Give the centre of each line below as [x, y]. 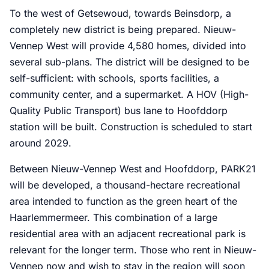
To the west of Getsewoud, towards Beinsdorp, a [120, 13]
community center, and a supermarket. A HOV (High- [129, 94]
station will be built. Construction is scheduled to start [131, 126]
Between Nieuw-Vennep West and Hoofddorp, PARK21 [133, 168]
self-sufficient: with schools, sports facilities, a [114, 78]
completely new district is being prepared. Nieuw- [123, 29]
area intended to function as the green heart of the [123, 201]
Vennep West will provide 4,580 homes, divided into [128, 45]
